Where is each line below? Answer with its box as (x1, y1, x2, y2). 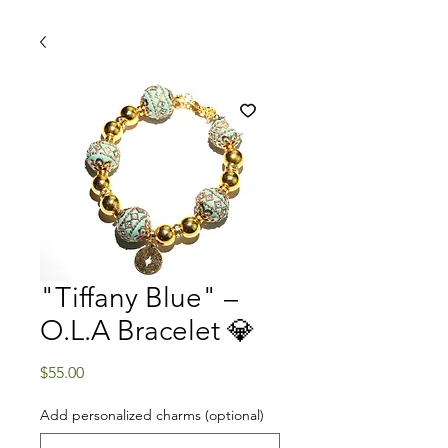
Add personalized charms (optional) (40, 406, 264, 424)
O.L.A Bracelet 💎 (40, 314, 255, 347)
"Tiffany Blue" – (40, 281, 238, 314)
